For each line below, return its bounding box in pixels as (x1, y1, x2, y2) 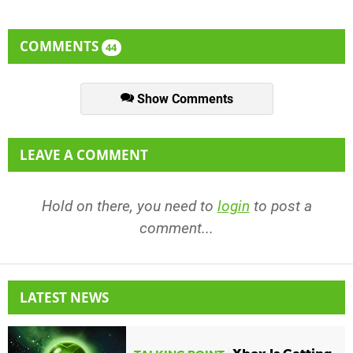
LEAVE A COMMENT (20, 146, 148, 165)
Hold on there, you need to (41, 197, 217, 216)
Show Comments (133, 91, 233, 106)
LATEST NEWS (20, 288, 109, 307)
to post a (249, 197, 312, 216)
